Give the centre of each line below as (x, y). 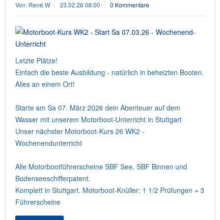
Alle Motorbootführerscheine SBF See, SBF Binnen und (101, 166)
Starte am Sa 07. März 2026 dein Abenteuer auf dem (98, 108)
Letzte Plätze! (36, 60)
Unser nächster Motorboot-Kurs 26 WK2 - (80, 131)
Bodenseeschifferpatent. (53, 178)
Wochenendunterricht (49, 143)
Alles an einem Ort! (45, 84)
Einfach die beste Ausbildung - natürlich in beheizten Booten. (110, 72)
